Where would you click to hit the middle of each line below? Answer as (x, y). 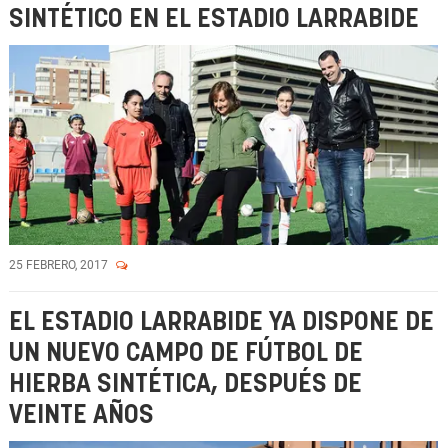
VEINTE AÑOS (81, 415)
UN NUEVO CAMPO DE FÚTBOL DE (186, 353)
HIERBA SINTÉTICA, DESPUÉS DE (185, 384)
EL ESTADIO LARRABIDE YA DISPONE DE (221, 322)
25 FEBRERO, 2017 (60, 265)
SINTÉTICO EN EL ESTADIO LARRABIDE (214, 19)
